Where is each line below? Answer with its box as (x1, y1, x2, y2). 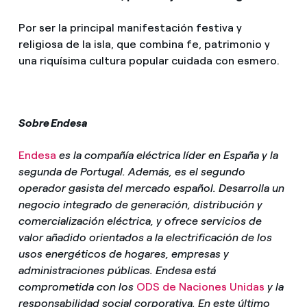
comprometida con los (18, 280, 136, 294)
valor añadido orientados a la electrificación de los (18, 231, 272, 245)
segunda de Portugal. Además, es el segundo (18, 165, 245, 179)
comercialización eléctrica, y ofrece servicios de (18, 214, 262, 228)
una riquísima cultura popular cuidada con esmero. (18, 54, 280, 68)
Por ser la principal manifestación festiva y (18, 21, 242, 35)
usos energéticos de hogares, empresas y (18, 247, 229, 261)
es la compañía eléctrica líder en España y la (56, 149, 278, 162)
